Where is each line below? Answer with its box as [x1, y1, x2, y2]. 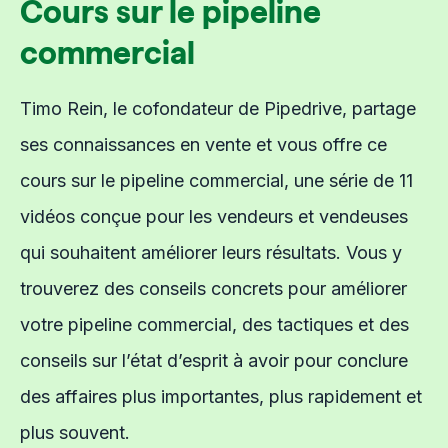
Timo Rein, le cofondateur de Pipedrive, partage [20, 97, 416, 119]
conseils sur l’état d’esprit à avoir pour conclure [20, 349, 408, 371]
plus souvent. [20, 421, 130, 443]
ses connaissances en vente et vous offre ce [20, 133, 387, 155]
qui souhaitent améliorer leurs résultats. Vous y [20, 241, 402, 263]
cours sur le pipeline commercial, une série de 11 [20, 169, 413, 191]
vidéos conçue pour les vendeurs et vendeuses [20, 205, 408, 227]
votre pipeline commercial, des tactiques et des [20, 313, 409, 335]
